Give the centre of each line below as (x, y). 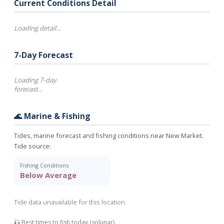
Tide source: (32, 146)
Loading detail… (37, 28)
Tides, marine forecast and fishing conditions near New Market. (109, 135)
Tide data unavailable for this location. (70, 202)
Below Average (48, 175)
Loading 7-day (35, 80)
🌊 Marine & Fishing (52, 116)
